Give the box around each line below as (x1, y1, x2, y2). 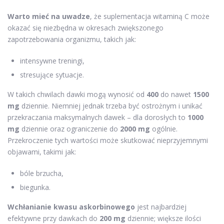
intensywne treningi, (20, 55, 84, 65)
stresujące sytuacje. (20, 69, 84, 79)
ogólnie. (150, 123, 177, 133)
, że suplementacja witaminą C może (90, 11, 209, 21)
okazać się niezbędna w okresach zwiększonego (7, 22, 163, 32)
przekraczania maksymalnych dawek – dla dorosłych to (7, 112, 187, 122)
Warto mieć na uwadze (7, 11, 90, 21)
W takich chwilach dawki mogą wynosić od (7, 89, 146, 99)
